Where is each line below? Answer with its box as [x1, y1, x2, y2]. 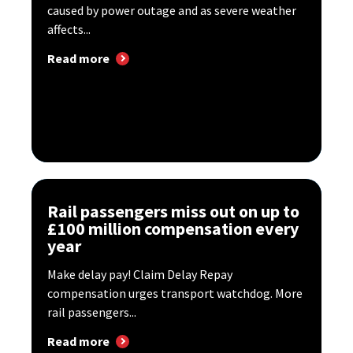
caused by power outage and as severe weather [47, 2, 296, 19]
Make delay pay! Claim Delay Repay [47, 266, 232, 283]
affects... [47, 21, 91, 38]
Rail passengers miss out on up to [47, 200, 299, 223]
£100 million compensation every [47, 217, 299, 240]
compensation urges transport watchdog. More [47, 285, 303, 302]
